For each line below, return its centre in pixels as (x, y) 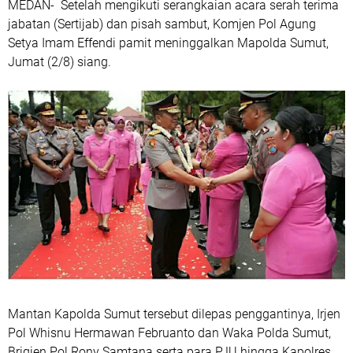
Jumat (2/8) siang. (59, 62)
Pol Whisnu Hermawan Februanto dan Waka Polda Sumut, (169, 333)
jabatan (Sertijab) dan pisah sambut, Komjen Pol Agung (162, 24)
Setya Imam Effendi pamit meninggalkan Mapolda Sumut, (168, 43)
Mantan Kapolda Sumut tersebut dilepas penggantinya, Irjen (174, 314)
